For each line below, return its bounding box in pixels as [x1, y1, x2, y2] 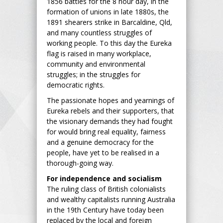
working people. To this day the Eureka [47, 38, 172, 48]
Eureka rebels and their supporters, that [47, 106, 174, 115]
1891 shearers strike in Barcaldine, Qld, [47, 17, 172, 27]
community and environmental [47, 59, 145, 69]
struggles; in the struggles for [47, 69, 140, 79]
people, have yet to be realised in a [47, 147, 159, 157]
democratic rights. [47, 80, 111, 90]
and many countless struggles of [47, 27, 152, 37]
